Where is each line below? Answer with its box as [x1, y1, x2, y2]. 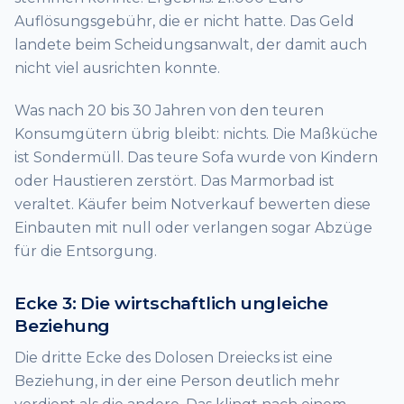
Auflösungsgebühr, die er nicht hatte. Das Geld [14, 12, 354, 30]
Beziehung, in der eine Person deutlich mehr [14, 372, 340, 390]
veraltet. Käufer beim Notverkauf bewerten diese [14, 196, 371, 214]
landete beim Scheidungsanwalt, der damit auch [14, 35, 367, 53]
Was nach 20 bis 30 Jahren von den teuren [14, 102, 324, 120]
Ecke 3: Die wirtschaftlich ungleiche [14, 292, 329, 315]
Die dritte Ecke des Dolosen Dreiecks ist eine [14, 348, 333, 366]
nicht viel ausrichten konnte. [14, 59, 220, 77]
